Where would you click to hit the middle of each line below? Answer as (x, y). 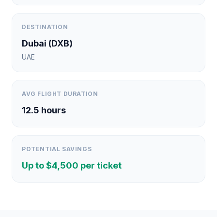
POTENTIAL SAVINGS (57, 149)
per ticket (100, 165)
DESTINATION (45, 27)
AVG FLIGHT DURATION (60, 94)
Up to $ (37, 165)
